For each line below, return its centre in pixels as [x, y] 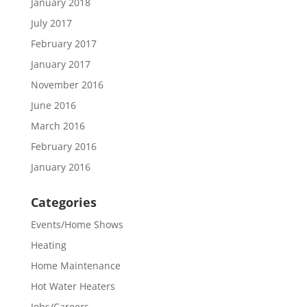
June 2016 [53, 105]
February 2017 [63, 44]
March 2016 [58, 126]
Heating [48, 245]
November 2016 [67, 85]
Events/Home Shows [77, 224]
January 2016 [60, 167]
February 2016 [63, 146]
